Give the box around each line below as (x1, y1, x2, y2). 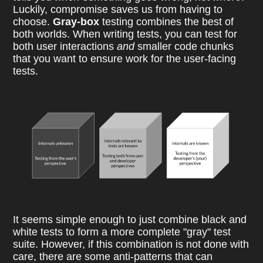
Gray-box (53, 15, 100, 28)
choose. (13, 15, 53, 28)
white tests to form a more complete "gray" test (13, 225, 231, 238)
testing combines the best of (99, 15, 234, 28)
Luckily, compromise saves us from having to (13, 3, 223, 15)
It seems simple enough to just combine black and (13, 213, 247, 225)
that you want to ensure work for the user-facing (13, 52, 237, 65)
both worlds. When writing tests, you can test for (13, 28, 238, 40)
